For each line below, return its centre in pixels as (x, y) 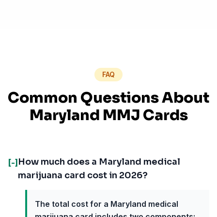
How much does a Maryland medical (99, 162)
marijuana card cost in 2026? (83, 175)
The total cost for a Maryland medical (107, 204)
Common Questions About (108, 98)
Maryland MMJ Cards (108, 115)
